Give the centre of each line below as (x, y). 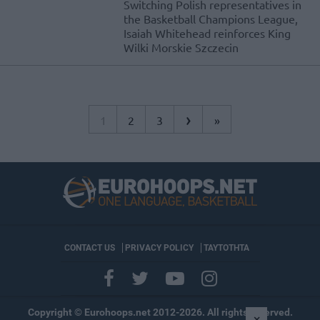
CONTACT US (89, 248)
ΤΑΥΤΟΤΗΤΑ (226, 248)
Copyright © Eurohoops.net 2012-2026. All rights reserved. (160, 312)
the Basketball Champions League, (211, 19)
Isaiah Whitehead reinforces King (207, 33)
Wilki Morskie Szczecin (181, 47)
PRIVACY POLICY (159, 248)
